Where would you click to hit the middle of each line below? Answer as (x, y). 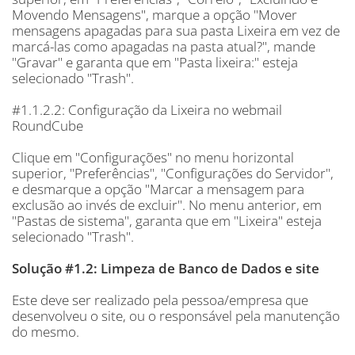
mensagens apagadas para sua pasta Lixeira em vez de (176, 31)
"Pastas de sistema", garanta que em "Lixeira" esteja (167, 221)
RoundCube (48, 126)
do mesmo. (46, 332)
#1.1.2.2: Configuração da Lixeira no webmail (147, 110)
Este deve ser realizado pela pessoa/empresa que (160, 300)
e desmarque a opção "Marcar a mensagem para (158, 189)
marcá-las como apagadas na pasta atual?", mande (164, 46)
